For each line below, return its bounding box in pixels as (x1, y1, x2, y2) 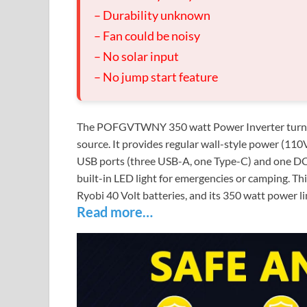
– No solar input (94, 48, 179, 64)
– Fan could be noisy (94, 27, 200, 43)
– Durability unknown (94, 7, 210, 23)
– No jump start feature (94, 69, 218, 84)
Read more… (77, 203, 153, 220)
